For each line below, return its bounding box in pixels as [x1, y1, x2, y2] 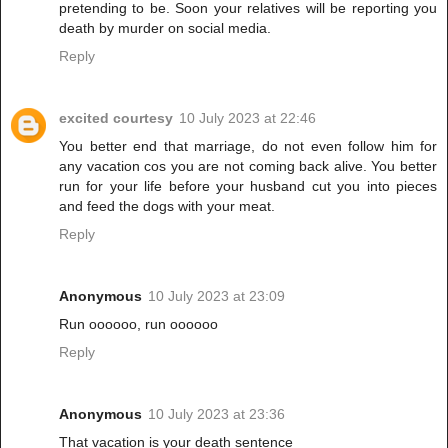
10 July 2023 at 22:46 [179, 110, 316, 127]
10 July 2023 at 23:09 [148, 288, 285, 305]
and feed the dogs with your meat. [59, 198, 275, 215]
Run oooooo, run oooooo [59, 316, 218, 333]
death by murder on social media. [59, 20, 271, 37]
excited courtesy [59, 110, 173, 127]
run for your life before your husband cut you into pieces [59, 178, 437, 195]
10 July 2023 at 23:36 [148, 406, 285, 423]
